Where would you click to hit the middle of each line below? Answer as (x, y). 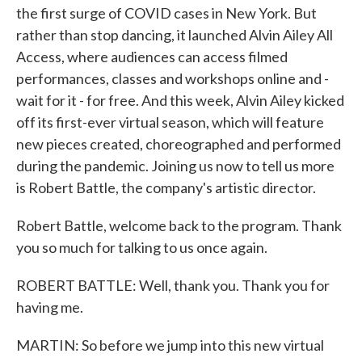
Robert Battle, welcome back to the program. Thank (179, 225)
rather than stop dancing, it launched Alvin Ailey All (175, 35)
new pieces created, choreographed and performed (179, 144)
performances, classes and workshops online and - (173, 78)
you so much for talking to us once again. (142, 247)
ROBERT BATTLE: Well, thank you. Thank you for (173, 285)
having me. (50, 307)
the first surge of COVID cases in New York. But (166, 13)
